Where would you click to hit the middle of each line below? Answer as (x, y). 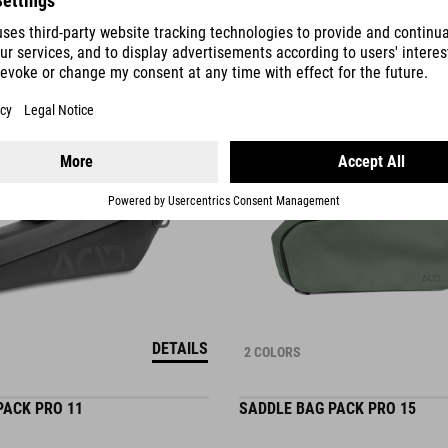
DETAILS (180, 331)
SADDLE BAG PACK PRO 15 (327, 391)
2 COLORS (272, 335)
